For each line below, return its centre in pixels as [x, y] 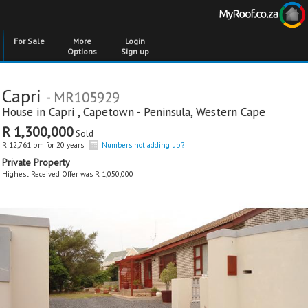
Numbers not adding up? [143, 145]
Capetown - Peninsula [137, 112]
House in [25, 112]
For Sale [29, 41]
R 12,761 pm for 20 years [43, 145]
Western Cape [231, 112]
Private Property [36, 162]
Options [82, 51]
